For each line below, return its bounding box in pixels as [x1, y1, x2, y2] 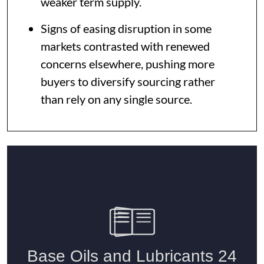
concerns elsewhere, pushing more [41, 57, 214, 71]
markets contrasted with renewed [41, 39, 210, 54]
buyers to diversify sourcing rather [41, 74, 215, 89]
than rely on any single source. [41, 92, 192, 107]
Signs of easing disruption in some [41, 21, 212, 36]
